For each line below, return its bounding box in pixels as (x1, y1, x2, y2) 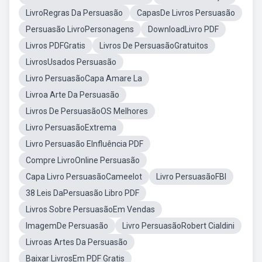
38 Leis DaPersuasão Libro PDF (26, 188, 139, 198)
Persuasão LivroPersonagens (26, 25, 134, 34)
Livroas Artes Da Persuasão (26, 237, 127, 247)
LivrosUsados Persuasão (26, 57, 116, 67)
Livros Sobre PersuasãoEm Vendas (26, 205, 155, 214)
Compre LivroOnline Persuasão (26, 156, 140, 165)
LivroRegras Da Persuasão (26, 8, 123, 18)
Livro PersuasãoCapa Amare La (26, 74, 142, 83)
